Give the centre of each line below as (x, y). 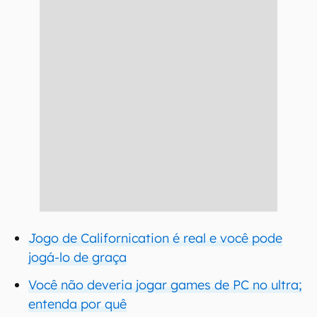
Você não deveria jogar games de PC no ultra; (165, 285)
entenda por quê (77, 304)
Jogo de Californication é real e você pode (155, 238)
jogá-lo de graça (77, 257)
